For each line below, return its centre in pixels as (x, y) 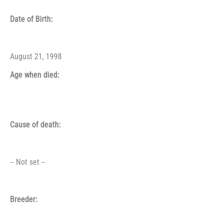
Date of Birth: (31, 20)
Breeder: (24, 199)
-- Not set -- (28, 162)
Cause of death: (35, 125)
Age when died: (35, 75)
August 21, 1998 (36, 57)
